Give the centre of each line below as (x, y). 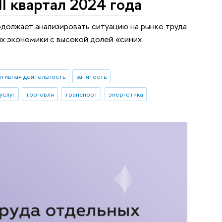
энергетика (126, 94)
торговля (40, 94)
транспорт (81, 94)
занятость (91, 76)
